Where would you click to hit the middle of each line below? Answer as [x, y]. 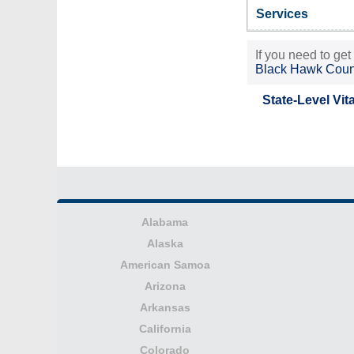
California [165, 329]
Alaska [165, 243]
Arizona [165, 286]
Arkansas [165, 307]
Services [282, 14]
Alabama [165, 222]
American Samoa [165, 265]
